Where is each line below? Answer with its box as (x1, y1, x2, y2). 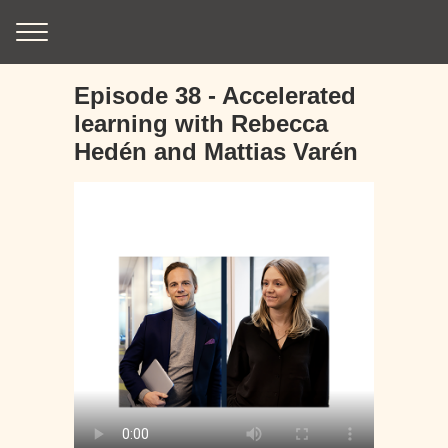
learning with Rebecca (74, 110, 328, 137)
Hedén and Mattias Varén (74, 138, 358, 165)
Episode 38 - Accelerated (74, 82, 356, 109)
